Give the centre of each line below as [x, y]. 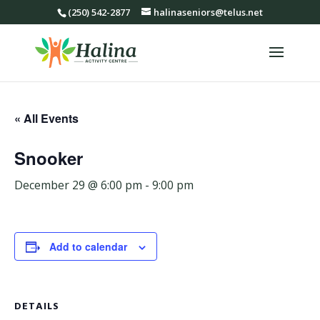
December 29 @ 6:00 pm [78, 185]
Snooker [49, 158]
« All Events [46, 118]
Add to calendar [88, 246]
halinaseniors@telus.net [208, 12]
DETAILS [37, 306]
